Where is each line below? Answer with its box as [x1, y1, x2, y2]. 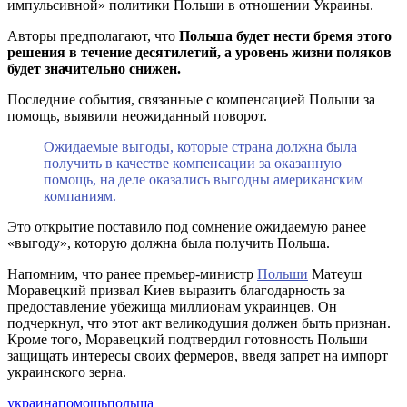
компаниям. [44, 187, 116, 203]
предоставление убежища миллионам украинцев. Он [7, 298, 337, 314]
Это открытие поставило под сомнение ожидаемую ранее [7, 218, 366, 234]
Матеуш [308, 265, 362, 282]
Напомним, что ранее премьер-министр [7, 265, 257, 282]
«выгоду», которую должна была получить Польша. [7, 234, 330, 251]
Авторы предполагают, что [7, 27, 179, 44]
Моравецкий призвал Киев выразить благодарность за [7, 282, 345, 298]
